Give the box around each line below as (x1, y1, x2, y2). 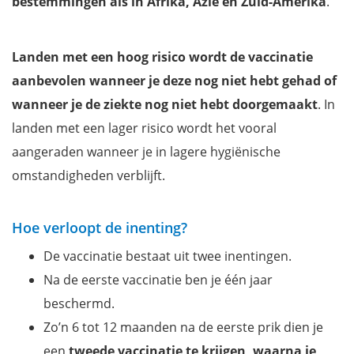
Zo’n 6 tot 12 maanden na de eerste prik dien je (43, 318, 323, 336)
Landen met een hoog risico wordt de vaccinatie (12, 47, 313, 66)
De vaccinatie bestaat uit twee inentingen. (43, 247, 292, 265)
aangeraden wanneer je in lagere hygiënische (12, 142, 281, 160)
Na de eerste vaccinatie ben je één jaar (43, 270, 273, 288)
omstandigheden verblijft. (12, 166, 165, 184)
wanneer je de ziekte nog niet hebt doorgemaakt (12, 95, 318, 113)
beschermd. (43, 294, 115, 312)
